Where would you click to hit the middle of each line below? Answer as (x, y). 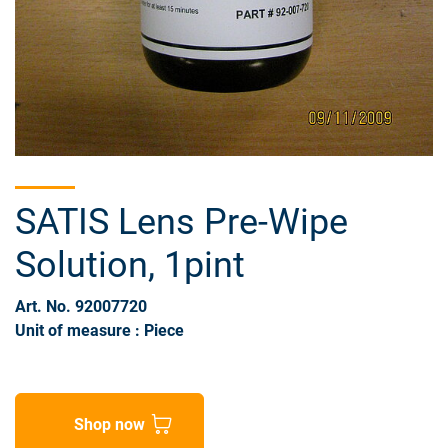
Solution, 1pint (130, 265)
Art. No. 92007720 (81, 307)
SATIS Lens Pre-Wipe (181, 222)
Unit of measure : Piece (99, 331)
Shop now (109, 424)
